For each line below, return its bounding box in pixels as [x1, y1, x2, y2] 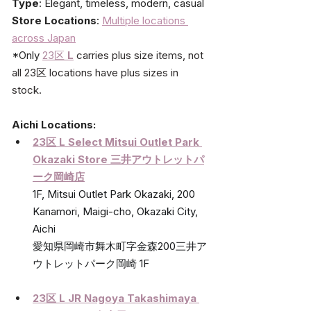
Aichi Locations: [12, 117, 96, 131]
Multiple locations [102, 13, 188, 27]
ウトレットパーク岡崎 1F [33, 256, 149, 270]
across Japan [12, 31, 76, 44]
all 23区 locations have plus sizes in [12, 65, 181, 79]
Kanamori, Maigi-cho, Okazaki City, [33, 204, 201, 218]
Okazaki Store [33, 152, 110, 166]
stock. [12, 83, 42, 96]
